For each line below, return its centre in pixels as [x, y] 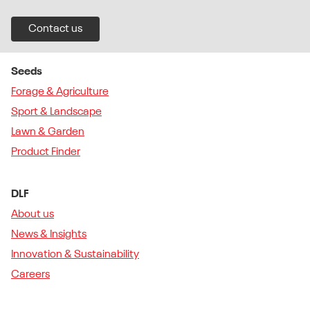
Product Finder [46, 152]
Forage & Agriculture [60, 92]
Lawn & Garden [48, 132]
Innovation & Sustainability [75, 254]
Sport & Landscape [56, 112]
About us [33, 214]
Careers [30, 274]
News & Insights [49, 234]
